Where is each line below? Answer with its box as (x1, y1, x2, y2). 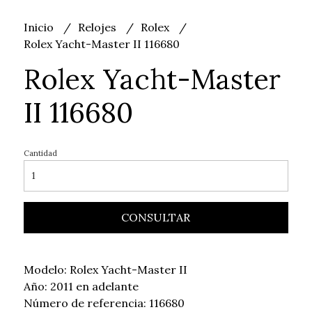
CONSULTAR (121, 210, 191, 224)
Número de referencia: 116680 (23, 295, 185, 310)
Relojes (77, 19, 119, 34)
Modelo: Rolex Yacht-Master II (23, 262, 187, 276)
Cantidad (23, 148, 57, 158)
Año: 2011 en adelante (23, 279, 139, 293)
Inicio (23, 19, 56, 34)
